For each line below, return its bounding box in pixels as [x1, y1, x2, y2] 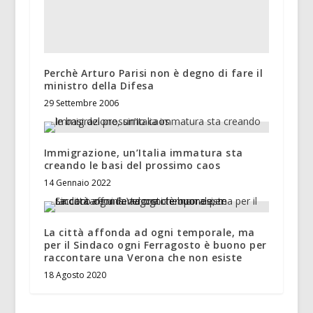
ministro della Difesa [43, 79, 154, 93]
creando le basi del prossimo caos [43, 159, 221, 173]
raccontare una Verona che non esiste [43, 251, 242, 265]
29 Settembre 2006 [43, 97, 119, 110]
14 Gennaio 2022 [43, 177, 111, 189]
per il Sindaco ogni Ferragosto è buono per [43, 238, 267, 252]
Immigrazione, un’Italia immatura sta [43, 146, 243, 160]
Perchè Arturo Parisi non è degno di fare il [43, 66, 263, 80]
